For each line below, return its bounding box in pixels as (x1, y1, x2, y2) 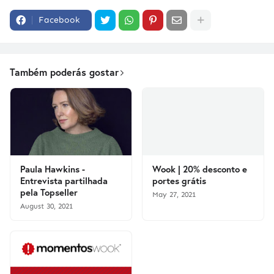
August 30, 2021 (20, 202, 73, 210)
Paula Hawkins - (20, 163, 85, 175)
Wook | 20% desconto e (152, 163, 247, 175)
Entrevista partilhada (20, 174, 108, 187)
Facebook (39, 15, 80, 25)
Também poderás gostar (10, 65, 119, 78)
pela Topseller (20, 186, 78, 198)
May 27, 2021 (152, 190, 196, 199)
